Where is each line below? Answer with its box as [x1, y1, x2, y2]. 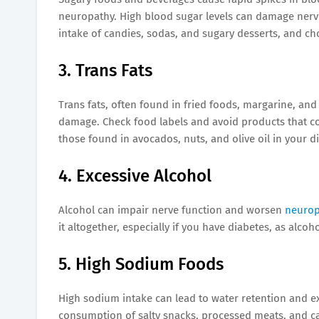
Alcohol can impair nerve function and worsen [58, 203, 285, 216]
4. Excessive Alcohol [58, 165, 211, 186]
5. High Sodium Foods [58, 253, 224, 274]
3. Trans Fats [58, 60, 152, 80]
